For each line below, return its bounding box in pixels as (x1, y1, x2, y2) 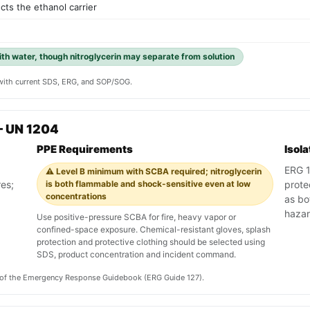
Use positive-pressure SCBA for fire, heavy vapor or (37, 212, 236, 223)
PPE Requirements (37, 143, 133, 156)
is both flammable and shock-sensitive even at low (46, 179, 250, 190)
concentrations (46, 191, 107, 202)
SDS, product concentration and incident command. (37, 249, 236, 260)
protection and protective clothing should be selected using (37, 237, 265, 248)
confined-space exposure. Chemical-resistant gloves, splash (37, 224, 271, 235)
